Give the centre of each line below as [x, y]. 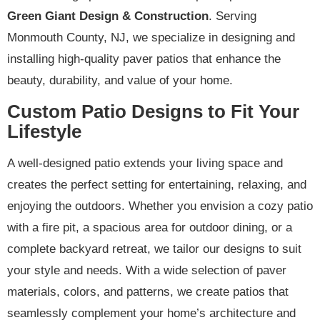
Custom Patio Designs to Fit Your [153, 111]
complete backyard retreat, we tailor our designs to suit [154, 249]
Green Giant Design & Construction [108, 16]
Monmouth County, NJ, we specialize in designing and [151, 37]
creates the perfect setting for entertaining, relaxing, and [157, 184]
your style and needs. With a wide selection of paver [147, 270]
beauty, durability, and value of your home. [120, 80]
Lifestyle [44, 131]
